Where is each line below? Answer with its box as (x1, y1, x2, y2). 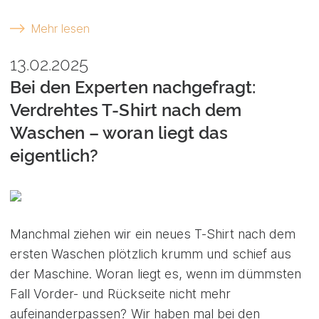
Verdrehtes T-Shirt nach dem (10, 99, 241, 120)
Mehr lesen (31, 21, 90, 36)
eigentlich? (10, 145, 99, 166)
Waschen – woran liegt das (10, 122, 228, 143)
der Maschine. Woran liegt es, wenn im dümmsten (10, 266, 302, 281)
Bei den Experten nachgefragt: (10, 76, 256, 98)
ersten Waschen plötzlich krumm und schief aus (10, 246, 292, 261)
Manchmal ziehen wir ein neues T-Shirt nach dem (10, 226, 296, 241)
